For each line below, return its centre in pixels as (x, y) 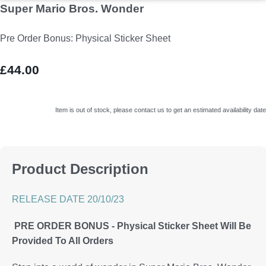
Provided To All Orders (63, 241)
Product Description (80, 169)
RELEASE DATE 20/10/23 (68, 199)
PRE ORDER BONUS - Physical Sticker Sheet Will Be (133, 226)
